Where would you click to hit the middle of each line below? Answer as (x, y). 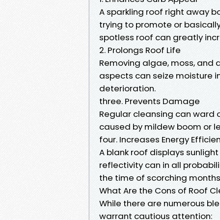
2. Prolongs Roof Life (140, 50)
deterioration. (127, 88)
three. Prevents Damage (150, 101)
